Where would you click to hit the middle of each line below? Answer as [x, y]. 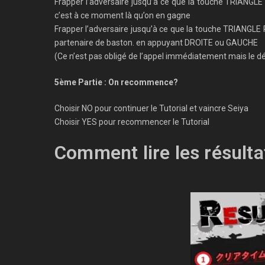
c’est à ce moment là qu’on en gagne [122, 15]
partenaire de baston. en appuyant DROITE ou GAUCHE [156, 43]
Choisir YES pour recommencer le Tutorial [132, 122]
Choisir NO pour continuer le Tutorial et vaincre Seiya [151, 108]
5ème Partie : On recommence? [116, 82]
